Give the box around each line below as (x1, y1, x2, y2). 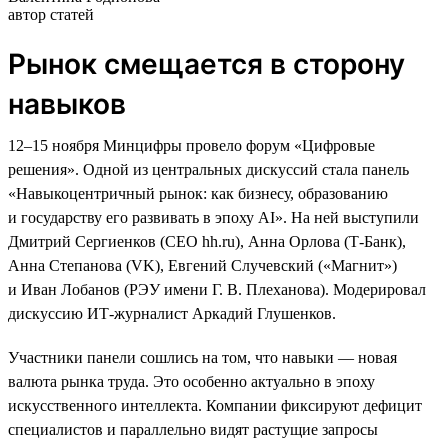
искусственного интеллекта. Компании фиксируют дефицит (8, 396, 422, 414)
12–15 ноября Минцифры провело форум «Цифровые (8, 136, 375, 154)
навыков (8, 86, 126, 121)
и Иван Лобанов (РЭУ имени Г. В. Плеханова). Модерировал (8, 280, 426, 298)
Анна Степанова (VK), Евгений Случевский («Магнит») (8, 256, 397, 274)
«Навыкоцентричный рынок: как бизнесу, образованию (8, 184, 388, 202)
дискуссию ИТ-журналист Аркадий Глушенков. (8, 304, 336, 322)
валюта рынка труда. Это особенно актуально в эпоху (8, 372, 375, 390)
